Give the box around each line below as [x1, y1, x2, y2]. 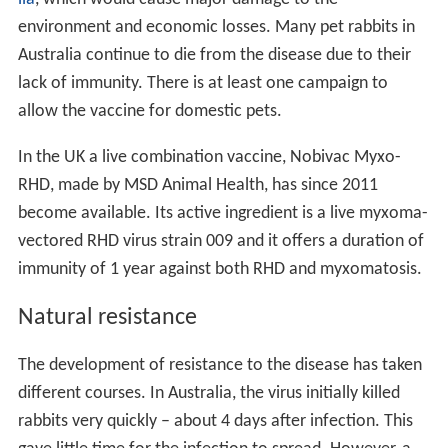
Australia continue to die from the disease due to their [17, 45, 411, 65]
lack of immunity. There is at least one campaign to [17, 73, 388, 93]
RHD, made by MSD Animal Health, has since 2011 [17, 175, 378, 195]
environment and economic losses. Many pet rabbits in [17, 17, 415, 37]
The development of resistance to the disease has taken [17, 356, 422, 376]
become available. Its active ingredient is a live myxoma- [17, 203, 428, 223]
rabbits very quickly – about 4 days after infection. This [17, 412, 413, 432]
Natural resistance [17, 305, 197, 330]
